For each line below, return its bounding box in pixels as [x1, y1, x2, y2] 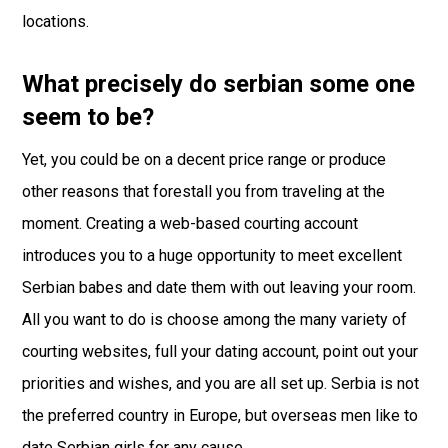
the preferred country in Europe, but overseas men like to [22, 406, 419, 425]
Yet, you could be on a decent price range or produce [22, 150, 387, 169]
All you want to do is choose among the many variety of [22, 310, 408, 329]
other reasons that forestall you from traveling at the [22, 182, 386, 201]
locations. [22, 12, 90, 31]
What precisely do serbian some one [22, 70, 416, 98]
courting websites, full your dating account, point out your [22, 342, 419, 361]
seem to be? [22, 103, 155, 131]
